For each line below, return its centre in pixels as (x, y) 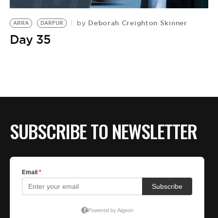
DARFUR (52, 23)
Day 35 (30, 39)
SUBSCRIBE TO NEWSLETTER (103, 131)
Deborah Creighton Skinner (136, 23)
